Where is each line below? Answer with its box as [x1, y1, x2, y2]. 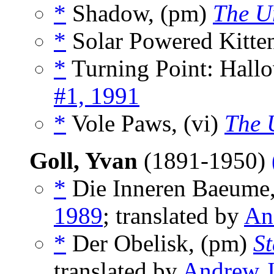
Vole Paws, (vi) [66, 110, 224, 137]
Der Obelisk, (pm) [66, 230, 253, 257]
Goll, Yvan [29, 147, 138, 174]
